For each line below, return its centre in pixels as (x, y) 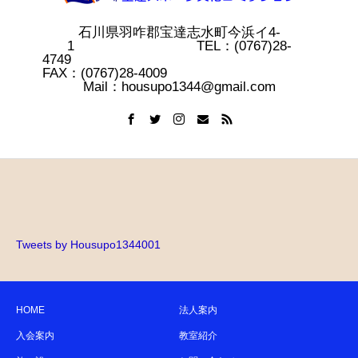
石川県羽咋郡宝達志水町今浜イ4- (179, 32)
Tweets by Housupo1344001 (88, 244)
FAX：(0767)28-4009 (179, 73)
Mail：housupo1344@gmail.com (179, 86)
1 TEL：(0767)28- (179, 46)
